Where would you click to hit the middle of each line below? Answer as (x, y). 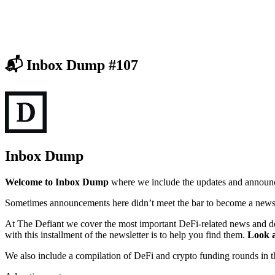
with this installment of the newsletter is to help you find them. (126, 235)
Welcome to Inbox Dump (57, 182)
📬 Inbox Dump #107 (72, 65)
